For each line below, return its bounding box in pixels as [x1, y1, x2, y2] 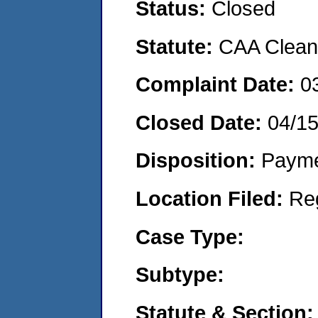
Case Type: [136, 224, 244, 248]
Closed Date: [136, 110, 268, 134]
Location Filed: [136, 186, 289, 210]
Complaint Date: [136, 72, 300, 97]
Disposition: [136, 148, 261, 172]
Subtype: [136, 263, 224, 287]
